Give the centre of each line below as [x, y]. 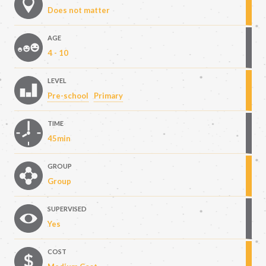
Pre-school [68, 96]
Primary [108, 96]
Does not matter [79, 10]
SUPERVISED [67, 209]
